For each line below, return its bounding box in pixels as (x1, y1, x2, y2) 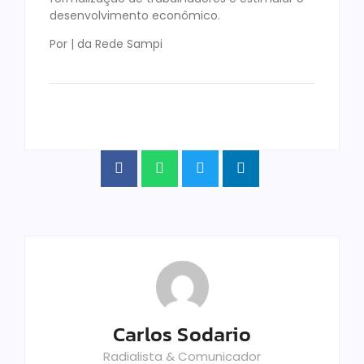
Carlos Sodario (113, 318, 251, 349)
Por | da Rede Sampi (50, 36, 162, 53)
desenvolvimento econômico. (50, 6, 220, 24)
